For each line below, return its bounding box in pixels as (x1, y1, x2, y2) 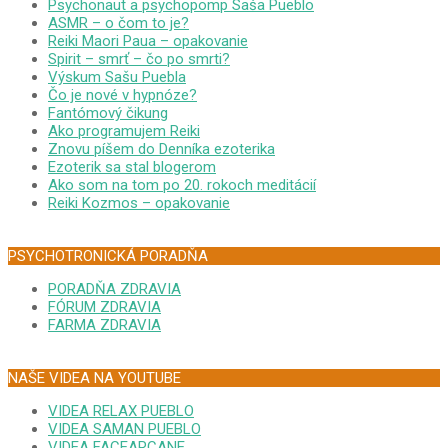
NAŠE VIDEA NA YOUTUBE (8, 369, 181, 388)
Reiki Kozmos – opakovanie (48, 194, 230, 213)
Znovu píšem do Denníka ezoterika (48, 140, 275, 159)
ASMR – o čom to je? (48, 14, 189, 33)
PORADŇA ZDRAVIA (48, 280, 181, 299)
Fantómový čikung (48, 104, 168, 123)
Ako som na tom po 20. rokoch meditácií (48, 176, 316, 195)
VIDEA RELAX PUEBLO (48, 402, 194, 421)
